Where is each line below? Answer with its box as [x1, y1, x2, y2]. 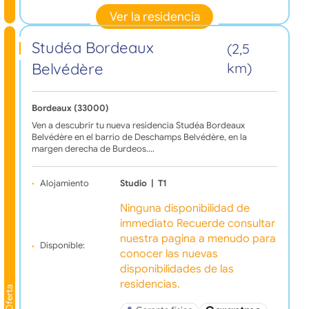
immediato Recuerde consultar [119, 216, 275, 230]
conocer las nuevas [119, 246, 218, 261]
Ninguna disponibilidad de [119, 201, 250, 215]
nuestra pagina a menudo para [119, 231, 276, 246]
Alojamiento [39, 177, 89, 189]
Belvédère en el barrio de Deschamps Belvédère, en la [31, 131, 247, 143]
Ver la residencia [109, 8, 200, 24]
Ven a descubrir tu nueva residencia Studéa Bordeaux [31, 119, 245, 131]
